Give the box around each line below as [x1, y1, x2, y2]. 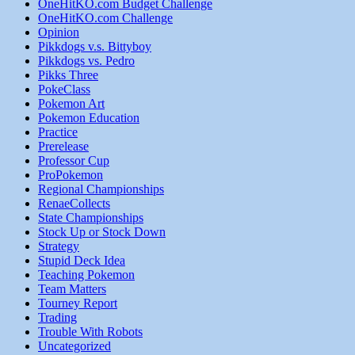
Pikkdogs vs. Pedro [38, 54, 135, 68]
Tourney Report [38, 296, 117, 311]
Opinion [38, 25, 79, 40]
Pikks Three [38, 68, 98, 82]
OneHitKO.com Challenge [38, 11, 173, 25]
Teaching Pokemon [38, 268, 135, 282]
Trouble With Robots [38, 325, 143, 339]
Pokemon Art [38, 97, 105, 111]
